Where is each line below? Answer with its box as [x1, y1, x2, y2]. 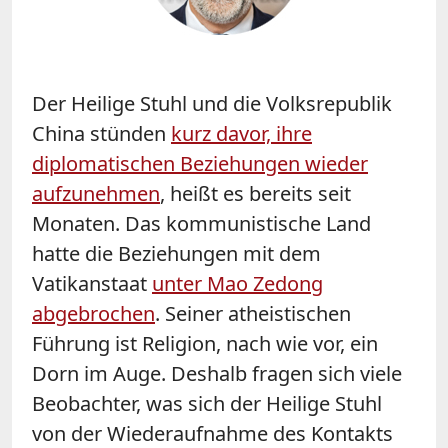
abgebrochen [32, 299, 155, 327]
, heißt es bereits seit [160, 179, 351, 207]
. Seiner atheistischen [155, 299, 351, 327]
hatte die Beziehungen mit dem [32, 239, 321, 267]
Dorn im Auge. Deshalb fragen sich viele [32, 359, 402, 387]
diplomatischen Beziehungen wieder [32, 149, 368, 177]
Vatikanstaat [32, 269, 152, 297]
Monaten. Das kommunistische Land [32, 209, 371, 237]
